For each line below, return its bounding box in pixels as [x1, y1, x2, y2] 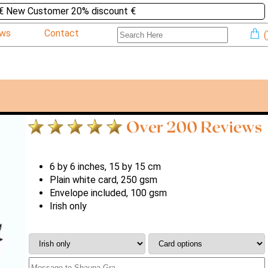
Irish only [49, 200, 87, 212]
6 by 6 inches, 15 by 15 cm [49, 160, 161, 172]
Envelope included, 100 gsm [49, 187, 167, 199]
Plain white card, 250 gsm [49, 173, 157, 185]
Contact [44, 28, 79, 39]
